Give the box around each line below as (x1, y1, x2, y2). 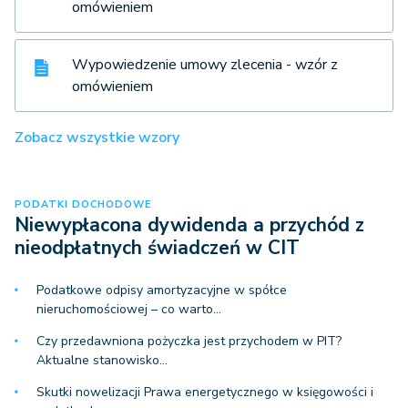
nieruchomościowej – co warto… (36, 300, 221, 318)
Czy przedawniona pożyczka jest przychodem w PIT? (36, 331, 342, 350)
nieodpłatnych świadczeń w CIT (15, 234, 300, 260)
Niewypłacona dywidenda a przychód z (15, 211, 364, 238)
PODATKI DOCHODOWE (15, 197, 151, 211)
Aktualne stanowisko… (36, 351, 168, 369)
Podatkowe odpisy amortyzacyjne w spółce (36, 280, 287, 299)
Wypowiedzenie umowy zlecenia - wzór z (72, 54, 338, 75)
